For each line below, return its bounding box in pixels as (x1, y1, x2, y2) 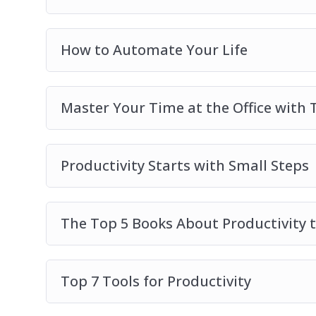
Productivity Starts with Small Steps (60, 156, 309, 176)
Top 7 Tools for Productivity (60, 272, 251, 291)
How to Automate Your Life (60, 40, 248, 60)
